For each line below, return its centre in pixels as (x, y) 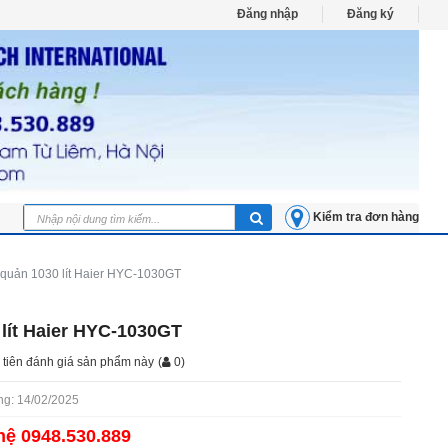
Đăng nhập (267, 14)
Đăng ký (370, 14)
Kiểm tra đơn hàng (365, 217)
